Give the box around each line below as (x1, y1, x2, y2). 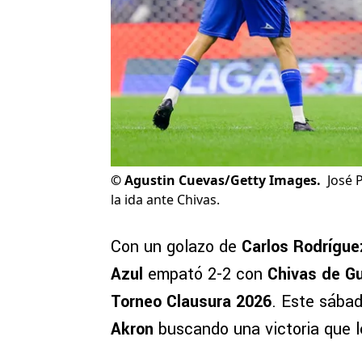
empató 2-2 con (143, 263, 267, 287)
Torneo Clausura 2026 (111, 290, 271, 314)
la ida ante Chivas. (111, 191, 220, 209)
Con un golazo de (111, 235, 242, 259)
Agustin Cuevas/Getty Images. (124, 171, 321, 190)
